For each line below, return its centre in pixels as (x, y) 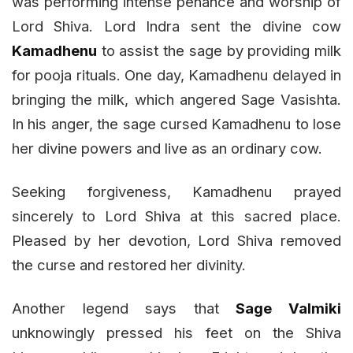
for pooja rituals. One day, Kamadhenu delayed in (176, 75)
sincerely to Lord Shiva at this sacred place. (176, 216)
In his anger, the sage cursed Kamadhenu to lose (176, 124)
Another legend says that (124, 308)
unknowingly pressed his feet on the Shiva (176, 333)
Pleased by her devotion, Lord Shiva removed (176, 241)
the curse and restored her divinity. (129, 265)
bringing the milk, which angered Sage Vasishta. (176, 100)
